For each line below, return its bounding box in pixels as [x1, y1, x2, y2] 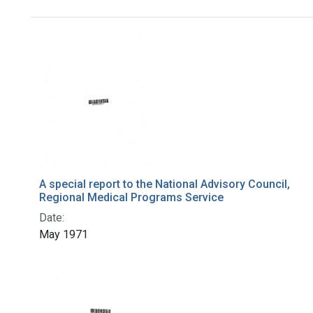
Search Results [30, 28, 180, 55]
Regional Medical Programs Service [39, 191, 224, 205]
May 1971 [39, 228, 88, 242]
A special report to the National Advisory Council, [39, 177, 290, 191]
